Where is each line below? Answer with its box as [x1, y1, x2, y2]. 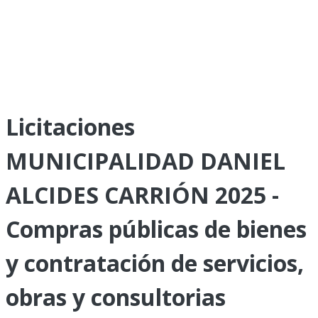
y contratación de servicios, [6, 248, 304, 278]
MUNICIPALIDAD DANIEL [6, 146, 285, 176]
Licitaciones [6, 111, 135, 142]
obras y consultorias [6, 282, 226, 312]
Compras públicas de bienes [6, 214, 307, 244]
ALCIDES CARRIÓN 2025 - [6, 180, 279, 210]
